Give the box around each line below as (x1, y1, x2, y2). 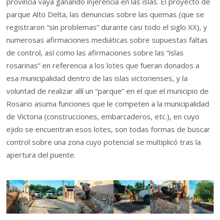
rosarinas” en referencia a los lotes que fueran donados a (6, 60, 200, 71)
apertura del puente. (6, 150, 76, 160)
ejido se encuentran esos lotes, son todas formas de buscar (6, 124, 211, 135)
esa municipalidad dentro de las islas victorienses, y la (6, 73, 188, 83)
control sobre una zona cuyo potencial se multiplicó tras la (6, 137, 201, 147)
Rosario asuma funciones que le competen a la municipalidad (6, 99, 210, 109)
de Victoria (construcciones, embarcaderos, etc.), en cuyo (6, 111, 200, 122)
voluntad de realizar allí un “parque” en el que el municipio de (6, 86, 209, 96)
